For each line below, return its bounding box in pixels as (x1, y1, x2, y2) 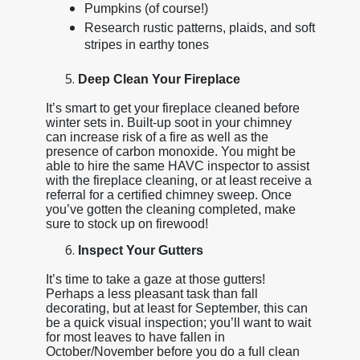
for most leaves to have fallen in (45, 329, 225, 344)
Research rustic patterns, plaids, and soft (84, 20, 315, 35)
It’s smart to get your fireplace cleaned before (45, 100, 300, 115)
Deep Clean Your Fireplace (77, 72, 240, 86)
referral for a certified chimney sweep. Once (45, 187, 292, 202)
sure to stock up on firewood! (45, 216, 208, 231)
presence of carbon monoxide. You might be (45, 144, 296, 158)
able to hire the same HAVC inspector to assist (45, 158, 309, 173)
